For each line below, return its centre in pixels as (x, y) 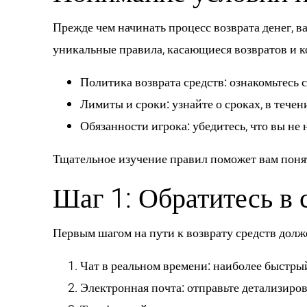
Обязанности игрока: (135, 126)
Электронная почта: (132, 288)
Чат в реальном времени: (145, 266)
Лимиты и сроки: (125, 105)
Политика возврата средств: (153, 83)
